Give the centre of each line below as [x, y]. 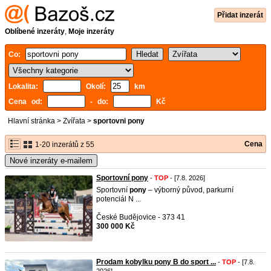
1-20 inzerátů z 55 [64, 145]
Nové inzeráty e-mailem [51, 161]
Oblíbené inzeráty [35, 31]
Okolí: [96, 87]
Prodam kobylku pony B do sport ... [156, 262]
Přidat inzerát [240, 15]
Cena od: [28, 102]
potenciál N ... [119, 199]
